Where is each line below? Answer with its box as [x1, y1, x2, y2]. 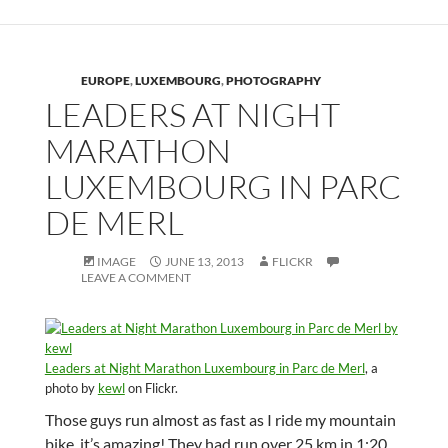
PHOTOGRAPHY [225, 73, 321, 89]
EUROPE [80, 73, 130, 89]
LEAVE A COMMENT [80, 270, 191, 286]
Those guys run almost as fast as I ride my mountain [44, 410, 396, 430]
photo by [44, 380, 98, 397]
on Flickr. [124, 380, 178, 397]
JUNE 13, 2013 [164, 254, 244, 270]
